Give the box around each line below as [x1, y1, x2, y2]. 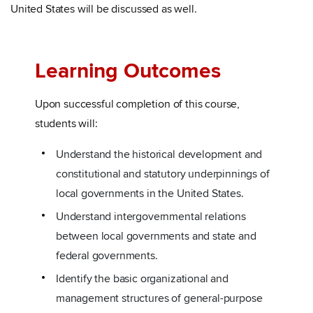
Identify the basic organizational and [55, 272, 228, 286]
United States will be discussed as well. [10, 2, 197, 16]
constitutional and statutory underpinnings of [55, 167, 270, 181]
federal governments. [55, 249, 158, 263]
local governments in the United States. [55, 187, 244, 201]
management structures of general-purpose [55, 291, 263, 305]
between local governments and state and [55, 229, 256, 243]
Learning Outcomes [34, 59, 221, 84]
